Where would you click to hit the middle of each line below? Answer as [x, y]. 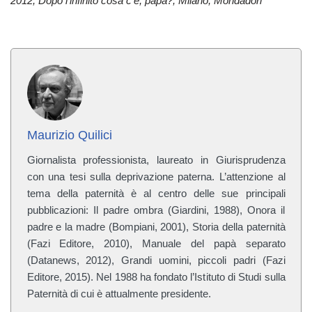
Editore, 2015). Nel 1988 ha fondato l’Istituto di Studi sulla [156, 276]
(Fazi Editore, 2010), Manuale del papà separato [156, 243]
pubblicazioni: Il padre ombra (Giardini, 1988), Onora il [156, 210]
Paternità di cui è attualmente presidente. [119, 293]
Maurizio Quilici [69, 135]
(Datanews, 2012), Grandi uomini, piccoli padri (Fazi [156, 260]
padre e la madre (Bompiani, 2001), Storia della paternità [156, 226]
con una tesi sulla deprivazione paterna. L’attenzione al [156, 176]
